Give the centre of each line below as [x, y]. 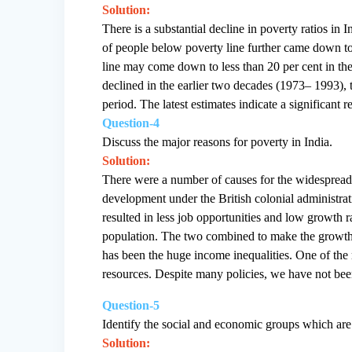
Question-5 [131, 305]
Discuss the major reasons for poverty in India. [218, 141]
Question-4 [131, 123]
